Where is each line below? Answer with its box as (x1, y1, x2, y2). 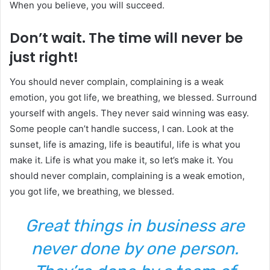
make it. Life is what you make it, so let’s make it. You (10, 154, 233, 166)
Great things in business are (25, 215, 245, 236)
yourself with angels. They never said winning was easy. (10, 107, 249, 119)
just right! (10, 48, 78, 67)
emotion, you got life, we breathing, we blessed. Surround (10, 91, 257, 103)
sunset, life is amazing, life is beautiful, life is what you (10, 138, 240, 150)
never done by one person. (31, 238, 239, 259)
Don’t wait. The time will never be (10, 28, 243, 48)
